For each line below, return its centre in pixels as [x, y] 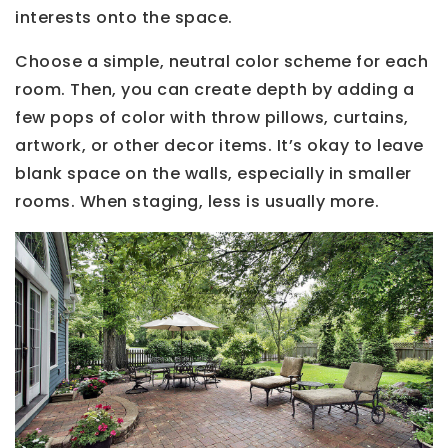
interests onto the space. [124, 18]
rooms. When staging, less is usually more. [197, 202]
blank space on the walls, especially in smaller [213, 174]
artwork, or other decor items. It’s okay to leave [219, 146]
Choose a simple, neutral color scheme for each [221, 62]
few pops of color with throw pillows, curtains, [212, 118]
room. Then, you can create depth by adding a [214, 90]
